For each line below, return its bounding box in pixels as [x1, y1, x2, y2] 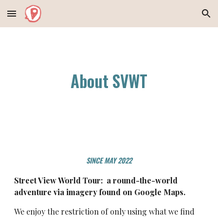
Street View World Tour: [14, 175, 105, 185]
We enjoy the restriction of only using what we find [14, 206, 195, 217]
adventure [14, 187, 54, 197]
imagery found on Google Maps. [66, 187, 186, 197]
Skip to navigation [149, 14, 210, 22]
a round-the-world [105, 175, 178, 185]
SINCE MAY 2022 [86, 155, 132, 165]
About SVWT [71, 69, 147, 93]
